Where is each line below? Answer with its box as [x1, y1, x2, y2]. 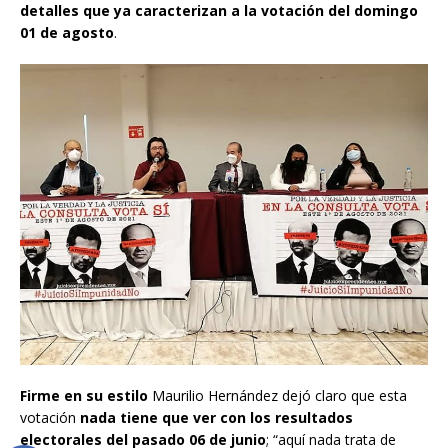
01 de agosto [20, 23, 114, 43]
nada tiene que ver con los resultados [80, 408, 353, 428]
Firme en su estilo [20, 386, 148, 406]
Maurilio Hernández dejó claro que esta [148, 386, 407, 406]
